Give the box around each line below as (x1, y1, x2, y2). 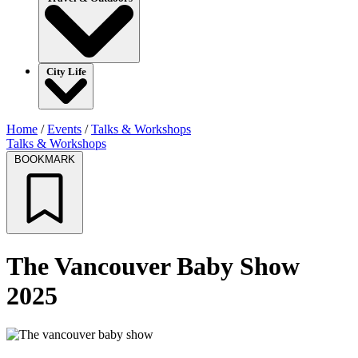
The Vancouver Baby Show (6, 251, 300, 280)
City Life (46, 66, 86, 78)
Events (47, 122, 82, 137)
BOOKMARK (14, 153, 75, 166)
